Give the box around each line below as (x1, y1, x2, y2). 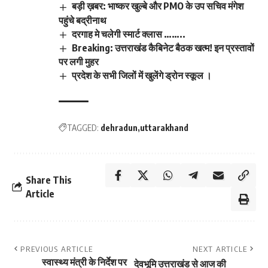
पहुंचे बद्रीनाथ (59, 14, 106, 26)
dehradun (100, 122, 138, 133)
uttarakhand (140, 122, 188, 133)
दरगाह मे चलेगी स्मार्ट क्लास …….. (72, 28, 186, 40)
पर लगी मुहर (59, 55, 99, 68)
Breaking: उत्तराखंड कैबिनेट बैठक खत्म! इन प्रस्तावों (72, 41, 255, 54)
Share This (26, 173, 72, 186)
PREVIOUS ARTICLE (20, 243, 93, 254)
